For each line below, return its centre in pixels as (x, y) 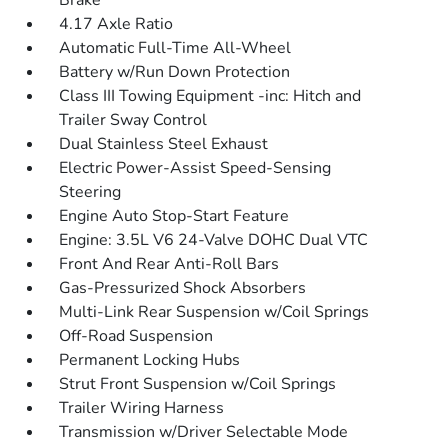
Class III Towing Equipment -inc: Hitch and (210, 96)
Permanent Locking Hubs (150, 360)
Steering (90, 192)
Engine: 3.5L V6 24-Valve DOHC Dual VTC (214, 240)
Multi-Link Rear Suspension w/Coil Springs (214, 312)
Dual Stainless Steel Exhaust (164, 144)
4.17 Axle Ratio (116, 24)
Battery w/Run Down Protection (175, 72)
